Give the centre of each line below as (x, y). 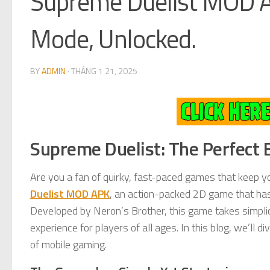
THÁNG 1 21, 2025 (104, 71)
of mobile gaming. (68, 244)
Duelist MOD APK (70, 193)
